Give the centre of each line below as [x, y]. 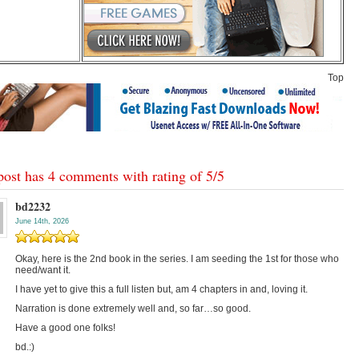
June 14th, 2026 [42, 221]
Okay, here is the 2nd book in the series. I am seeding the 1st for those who [177, 259]
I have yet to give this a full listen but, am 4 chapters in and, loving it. [161, 289]
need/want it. [43, 270]
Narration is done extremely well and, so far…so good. [133, 309]
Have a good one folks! [65, 328]
